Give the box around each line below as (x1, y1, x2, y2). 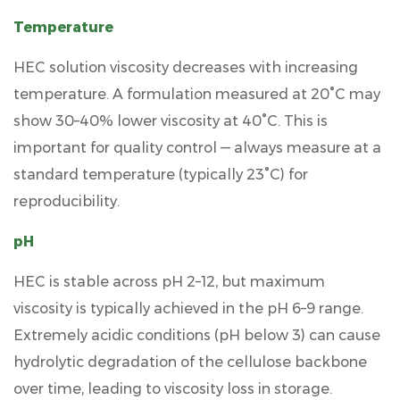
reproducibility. (13, 192, 120, 210)
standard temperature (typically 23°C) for (13, 165, 308, 183)
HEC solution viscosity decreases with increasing (13, 58, 358, 76)
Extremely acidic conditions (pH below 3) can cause (13, 326, 380, 344)
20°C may (311, 85, 380, 103)
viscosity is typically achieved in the (13, 299, 267, 317)
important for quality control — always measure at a (13, 138, 381, 156)
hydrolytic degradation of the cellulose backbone (13, 353, 367, 371)
